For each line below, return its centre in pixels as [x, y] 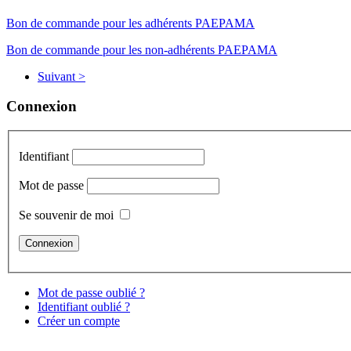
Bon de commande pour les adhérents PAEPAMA [130, 23]
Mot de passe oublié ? [91, 292]
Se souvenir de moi [66, 215]
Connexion [42, 107]
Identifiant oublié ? [84, 306]
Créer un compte [79, 320]
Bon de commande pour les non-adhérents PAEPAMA [142, 49]
